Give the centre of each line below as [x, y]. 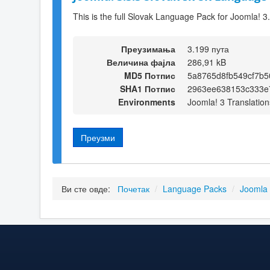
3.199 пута [208, 49]
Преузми [98, 137]
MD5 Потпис [150, 75]
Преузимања [148, 49]
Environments [147, 102]
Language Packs [195, 189]
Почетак [133, 189]
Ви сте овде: [88, 189]
